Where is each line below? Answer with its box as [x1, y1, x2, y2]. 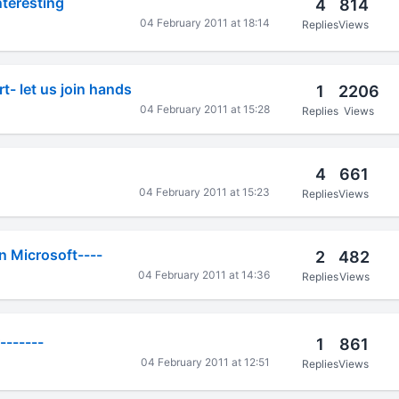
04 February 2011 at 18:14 [140, 15, 271, 29]
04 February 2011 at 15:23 [139, 185, 271, 199]
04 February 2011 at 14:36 [138, 268, 271, 281]
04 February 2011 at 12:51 [141, 354, 271, 369]
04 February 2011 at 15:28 [140, 102, 271, 116]
